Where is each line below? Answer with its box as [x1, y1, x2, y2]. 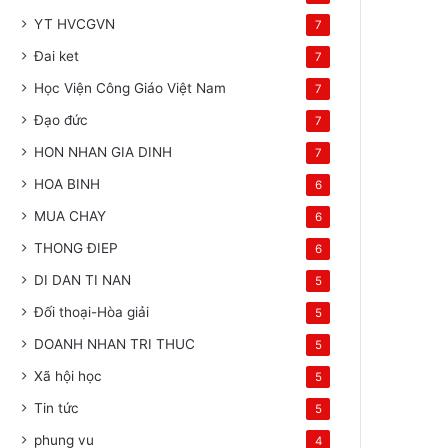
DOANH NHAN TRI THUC [34, 336, 196, 352]
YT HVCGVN [34, 16, 116, 32]
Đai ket [34, 48, 80, 64]
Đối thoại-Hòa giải [34, 304, 150, 320]
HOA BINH [34, 176, 101, 192]
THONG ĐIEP [34, 240, 119, 256]
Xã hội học [34, 368, 103, 384]
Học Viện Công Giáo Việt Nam [34, 80, 227, 96]
